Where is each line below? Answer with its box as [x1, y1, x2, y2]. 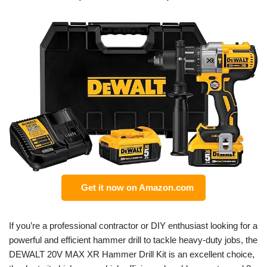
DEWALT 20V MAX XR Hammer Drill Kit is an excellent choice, [9, 249, 254, 259]
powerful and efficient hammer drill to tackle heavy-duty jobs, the [9, 234, 257, 245]
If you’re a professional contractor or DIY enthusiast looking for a [9, 220, 257, 231]
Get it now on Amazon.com [76, 182, 194, 193]
